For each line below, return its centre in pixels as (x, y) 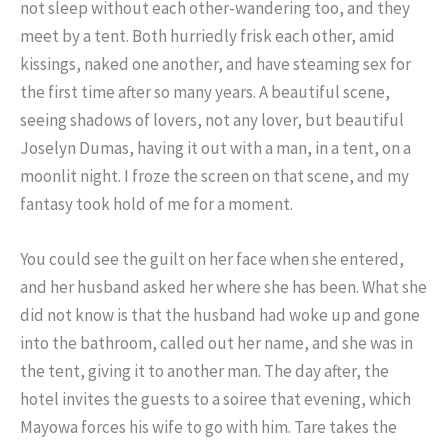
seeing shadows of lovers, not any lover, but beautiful (212, 119)
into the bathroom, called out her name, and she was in (216, 342)
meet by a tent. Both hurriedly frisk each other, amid (207, 35)
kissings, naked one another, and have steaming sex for (215, 63)
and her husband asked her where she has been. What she (223, 286)
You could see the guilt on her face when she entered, (212, 258)
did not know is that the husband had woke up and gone (220, 314)
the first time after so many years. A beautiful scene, (205, 91)
